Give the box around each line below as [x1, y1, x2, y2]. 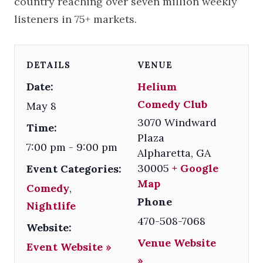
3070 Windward [137, 115, 217, 129]
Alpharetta [137, 146, 191, 160]
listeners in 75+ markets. [14, 12, 137, 26]
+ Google [172, 161, 219, 175]
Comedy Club [137, 97, 208, 111]
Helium [137, 79, 177, 93]
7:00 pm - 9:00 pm [26, 140, 117, 154]
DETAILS [26, 59, 70, 70]
